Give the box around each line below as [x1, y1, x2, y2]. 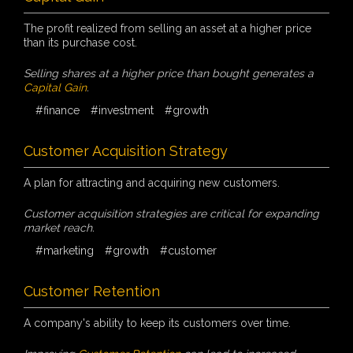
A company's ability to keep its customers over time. [24, 316, 291, 329]
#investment [91, 103, 154, 117]
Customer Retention [24, 282, 160, 299]
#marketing [35, 243, 94, 257]
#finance [35, 103, 80, 117]
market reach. [24, 221, 95, 234]
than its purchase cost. [24, 35, 137, 49]
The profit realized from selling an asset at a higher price [24, 21, 311, 35]
